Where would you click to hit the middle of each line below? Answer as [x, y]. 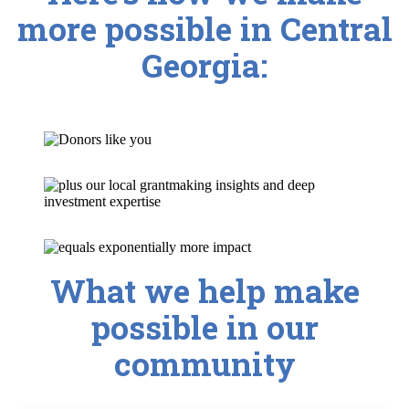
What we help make [204, 291]
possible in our [204, 328]
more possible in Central [204, 28]
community [204, 364]
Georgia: [204, 65]
